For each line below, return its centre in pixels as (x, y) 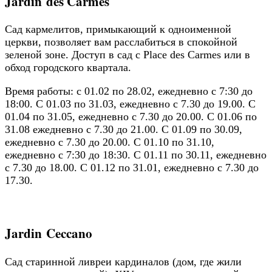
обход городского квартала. (68, 68)
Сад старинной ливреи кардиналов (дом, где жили (123, 261)
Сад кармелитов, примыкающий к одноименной (118, 29)
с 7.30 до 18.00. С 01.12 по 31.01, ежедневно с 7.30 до (132, 168)
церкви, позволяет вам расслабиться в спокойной (121, 42)
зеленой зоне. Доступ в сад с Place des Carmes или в (127, 55)
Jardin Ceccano (49, 233)
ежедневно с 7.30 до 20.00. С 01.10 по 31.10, (110, 142)
